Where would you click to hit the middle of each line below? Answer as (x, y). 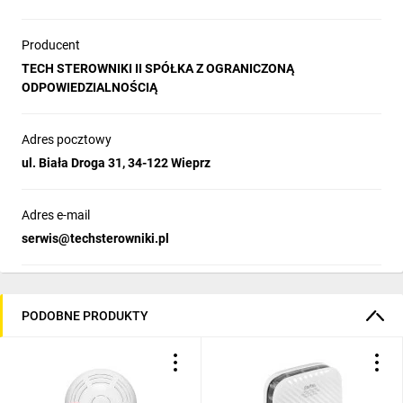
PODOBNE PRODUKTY (85, 315)
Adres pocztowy (67, 139)
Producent (51, 45)
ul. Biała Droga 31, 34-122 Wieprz (116, 163)
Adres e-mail (56, 215)
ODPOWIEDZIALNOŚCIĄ (90, 87)
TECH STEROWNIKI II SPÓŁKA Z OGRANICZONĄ (158, 68)
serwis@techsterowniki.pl (95, 238)
